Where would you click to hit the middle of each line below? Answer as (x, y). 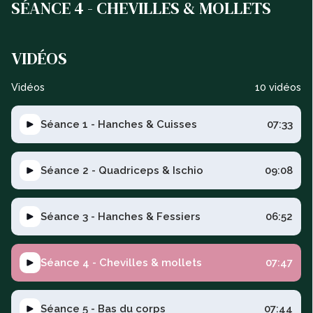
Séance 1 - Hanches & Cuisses (119, 125)
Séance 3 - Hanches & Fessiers (121, 217)
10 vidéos (278, 87)
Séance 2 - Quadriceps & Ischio (122, 171)
